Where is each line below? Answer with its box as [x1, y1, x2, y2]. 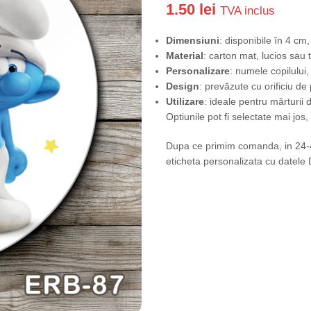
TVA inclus [220, 3, 275, 17]
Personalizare [166, 65, 230, 76]
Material [166, 50, 203, 61]
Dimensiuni [166, 35, 219, 46]
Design [166, 81, 199, 92]
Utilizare [166, 96, 204, 107]
